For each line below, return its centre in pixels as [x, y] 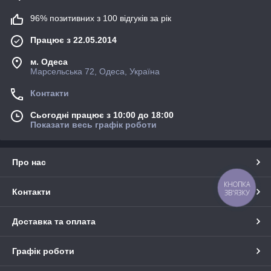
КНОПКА [237, 184]
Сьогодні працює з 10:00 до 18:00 [102, 115]
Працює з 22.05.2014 [73, 40]
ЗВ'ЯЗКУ [237, 192]
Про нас [29, 162]
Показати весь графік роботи [93, 124]
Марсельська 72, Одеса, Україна [95, 71]
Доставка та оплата [54, 221]
